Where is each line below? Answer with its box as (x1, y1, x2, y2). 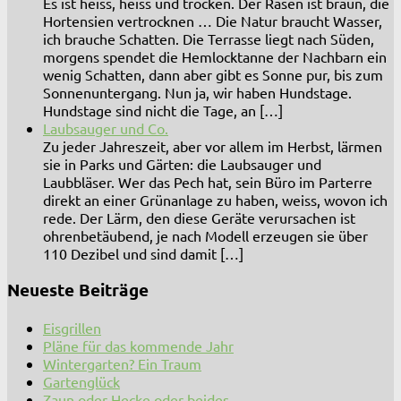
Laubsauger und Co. (43, 118, 168, 137)
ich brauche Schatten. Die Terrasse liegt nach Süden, (43, 29, 374, 47)
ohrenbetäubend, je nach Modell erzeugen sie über (43, 226, 368, 244)
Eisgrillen (43, 319, 101, 337)
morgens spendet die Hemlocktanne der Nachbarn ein (43, 47, 387, 65)
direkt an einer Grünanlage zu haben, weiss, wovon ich (43, 190, 388, 209)
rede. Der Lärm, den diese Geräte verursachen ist (43, 208, 355, 226)
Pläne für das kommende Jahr (43, 337, 234, 355)
